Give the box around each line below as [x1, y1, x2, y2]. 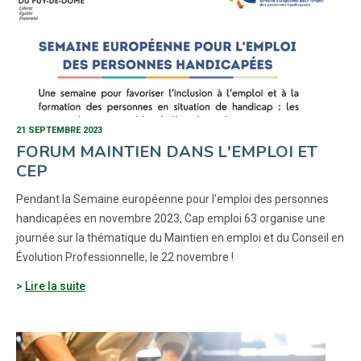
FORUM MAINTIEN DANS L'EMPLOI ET [16, 141, 317, 163]
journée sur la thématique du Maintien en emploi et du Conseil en [16, 231, 344, 244]
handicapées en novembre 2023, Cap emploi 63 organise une [16, 212, 326, 225]
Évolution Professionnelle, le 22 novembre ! [16, 251, 234, 263]
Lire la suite [25, 280, 85, 293]
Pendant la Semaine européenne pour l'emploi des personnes [16, 193, 329, 205]
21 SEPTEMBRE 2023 [16, 125, 102, 135]
